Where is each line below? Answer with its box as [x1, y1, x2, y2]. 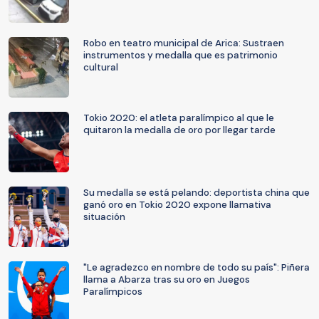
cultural [83, 61, 118, 73]
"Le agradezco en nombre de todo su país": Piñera [83, 261, 310, 273]
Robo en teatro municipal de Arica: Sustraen [83, 37, 284, 49]
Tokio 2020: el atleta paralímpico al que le [83, 112, 274, 124]
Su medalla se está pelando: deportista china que [83, 187, 310, 199]
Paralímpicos [83, 286, 142, 298]
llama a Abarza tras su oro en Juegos [83, 273, 250, 286]
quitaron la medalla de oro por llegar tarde [83, 124, 276, 136]
